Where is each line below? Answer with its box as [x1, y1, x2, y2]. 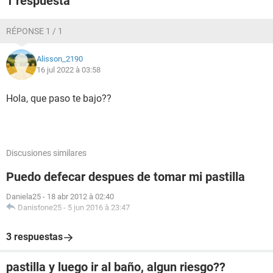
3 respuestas [6, 231, 63, 243]
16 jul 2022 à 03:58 [37, 65, 101, 74]
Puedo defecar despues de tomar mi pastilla [6, 169, 245, 184]
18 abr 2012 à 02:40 [47, 192, 114, 201]
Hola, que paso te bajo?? [6, 93, 112, 104]
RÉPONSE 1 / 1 [6, 26, 63, 36]
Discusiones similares [6, 148, 87, 158]
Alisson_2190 [37, 54, 83, 63]
